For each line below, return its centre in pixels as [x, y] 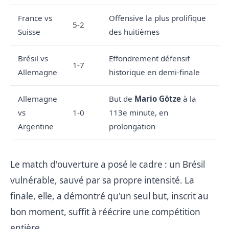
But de [122, 98]
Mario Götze [158, 98]
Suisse [29, 31]
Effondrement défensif [149, 58]
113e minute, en [139, 112]
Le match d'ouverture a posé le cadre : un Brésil [108, 164]
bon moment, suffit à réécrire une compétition [105, 212]
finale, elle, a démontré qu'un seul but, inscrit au [109, 196]
